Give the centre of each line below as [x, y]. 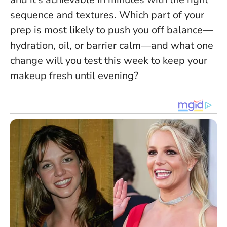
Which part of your [160, 15]
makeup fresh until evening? [74, 76]
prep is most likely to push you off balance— [111, 30]
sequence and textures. [63, 15]
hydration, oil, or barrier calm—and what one [112, 46]
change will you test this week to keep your [109, 61]
